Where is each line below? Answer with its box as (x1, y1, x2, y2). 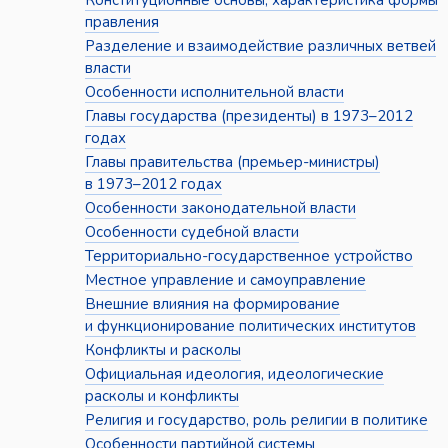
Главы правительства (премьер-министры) (84, 152, 380, 173)
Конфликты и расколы (84, 340, 241, 361)
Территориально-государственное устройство (84, 246, 413, 267)
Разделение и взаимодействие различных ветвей (84, 36, 436, 57)
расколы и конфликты (84, 386, 239, 407)
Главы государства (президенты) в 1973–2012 (84, 106, 413, 127)
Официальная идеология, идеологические (84, 364, 384, 385)
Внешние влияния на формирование (84, 294, 340, 315)
